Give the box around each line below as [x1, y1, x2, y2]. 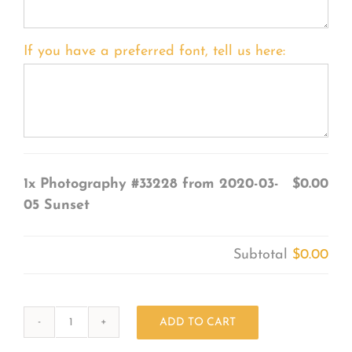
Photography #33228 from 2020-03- [39, 176, 279, 192]
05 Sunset [23, 197, 90, 213]
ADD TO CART [159, 316, 236, 328]
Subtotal [233, 247, 293, 262]
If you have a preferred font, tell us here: [23, 43, 285, 59]
